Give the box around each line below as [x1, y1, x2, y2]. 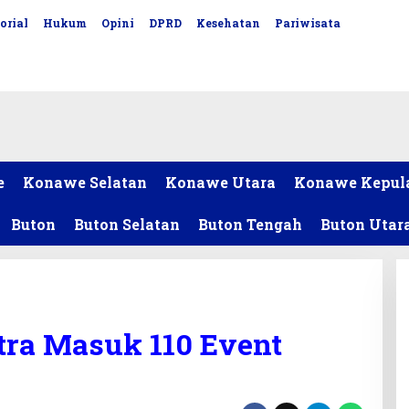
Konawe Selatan [23, 173, 147, 192]
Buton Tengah [198, 215, 302, 234]
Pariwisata [275, 16, 341, 30]
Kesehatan [196, 16, 261, 30]
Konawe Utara [165, 173, 276, 192]
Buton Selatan [74, 215, 180, 234]
